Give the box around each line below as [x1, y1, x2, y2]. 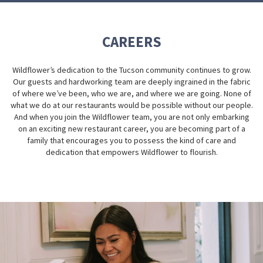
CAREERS [102, 32, 161, 51]
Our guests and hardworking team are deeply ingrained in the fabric [12, 76, 251, 87]
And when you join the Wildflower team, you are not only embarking [14, 111, 249, 122]
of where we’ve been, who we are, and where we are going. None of [12, 87, 251, 99]
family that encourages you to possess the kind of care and [27, 134, 236, 146]
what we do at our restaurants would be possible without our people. [10, 99, 253, 110]
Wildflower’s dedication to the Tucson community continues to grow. [12, 64, 251, 75]
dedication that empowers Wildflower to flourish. [45, 146, 218, 157]
